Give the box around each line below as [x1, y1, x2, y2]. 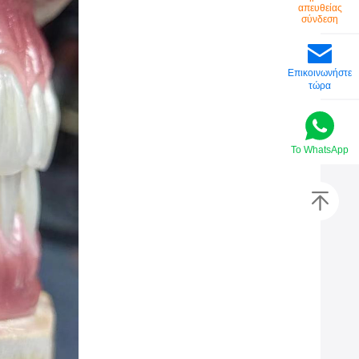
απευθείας [297, 2, 342, 14]
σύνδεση [301, 14, 338, 26]
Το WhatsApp [291, 143, 349, 155]
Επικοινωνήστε [288, 67, 352, 79]
